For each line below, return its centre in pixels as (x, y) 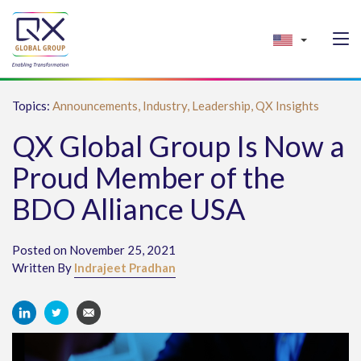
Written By (43, 268)
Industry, (167, 106)
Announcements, (98, 106)
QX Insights (287, 106)
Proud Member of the (149, 177)
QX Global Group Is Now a (178, 146)
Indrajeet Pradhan (125, 268)
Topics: (32, 106)
